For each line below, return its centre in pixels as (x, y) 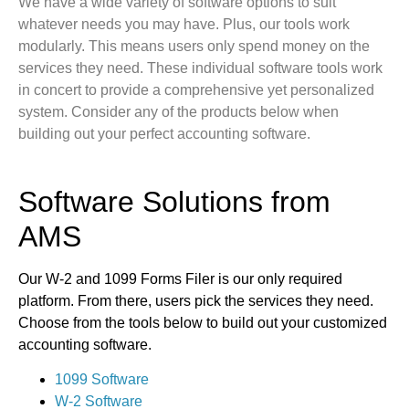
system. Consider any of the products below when (178, 112)
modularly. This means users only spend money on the (194, 47)
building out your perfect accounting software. (164, 134)
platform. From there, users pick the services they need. (196, 300)
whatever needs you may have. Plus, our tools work (184, 25)
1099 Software (102, 380)
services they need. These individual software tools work (200, 68)
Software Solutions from (174, 201)
